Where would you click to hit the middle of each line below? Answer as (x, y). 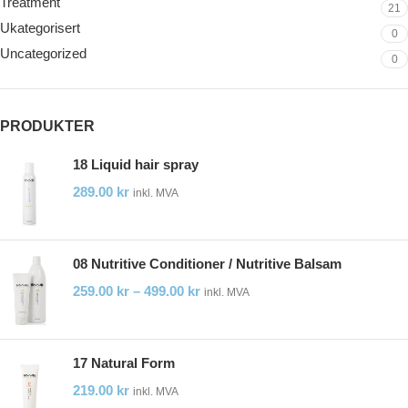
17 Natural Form (124, 362)
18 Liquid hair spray (136, 164)
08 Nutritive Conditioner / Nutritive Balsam (207, 263)
